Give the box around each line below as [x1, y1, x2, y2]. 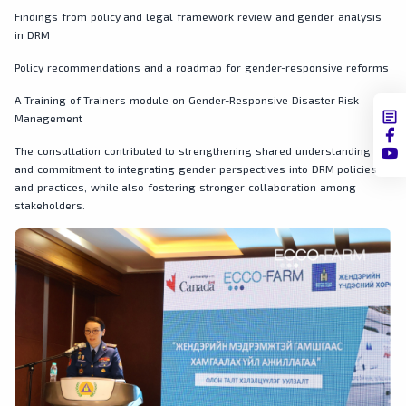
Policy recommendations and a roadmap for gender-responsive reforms [14, 60, 389, 73]
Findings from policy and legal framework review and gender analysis [14, 9, 382, 23]
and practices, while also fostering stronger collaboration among [14, 179, 356, 193]
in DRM [14, 27, 50, 41]
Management [14, 111, 82, 124]
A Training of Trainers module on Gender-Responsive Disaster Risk [14, 92, 360, 106]
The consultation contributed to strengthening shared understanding [14, 143, 371, 157]
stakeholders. [14, 198, 85, 211]
